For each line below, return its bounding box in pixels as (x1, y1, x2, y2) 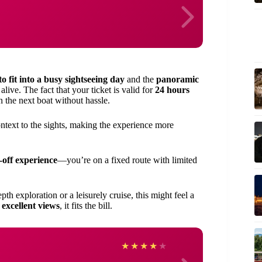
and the (125, 74, 156, 84)
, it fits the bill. (60, 201, 112, 211)
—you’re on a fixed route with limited (57, 155, 197, 165)
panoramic (156, 74, 199, 84)
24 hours (155, 85, 189, 95)
